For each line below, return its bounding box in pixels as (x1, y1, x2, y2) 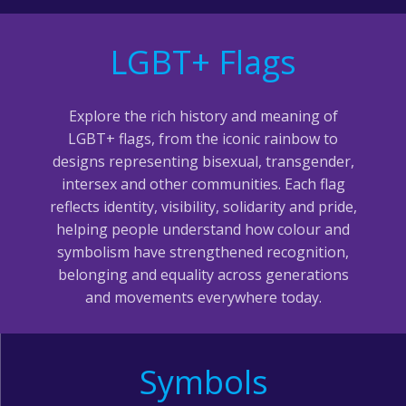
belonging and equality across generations (57, 265, 349, 285)
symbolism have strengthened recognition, (57, 242, 349, 263)
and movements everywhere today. (84, 287, 322, 308)
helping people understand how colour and (56, 219, 350, 240)
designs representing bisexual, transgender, (52, 151, 354, 172)
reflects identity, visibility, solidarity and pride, (49, 197, 357, 217)
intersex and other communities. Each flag (61, 174, 345, 195)
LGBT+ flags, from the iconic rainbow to (68, 129, 338, 150)
